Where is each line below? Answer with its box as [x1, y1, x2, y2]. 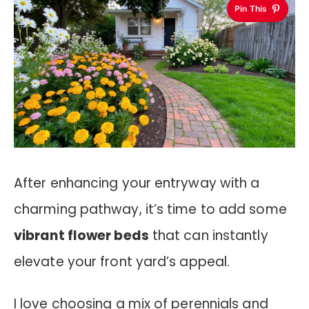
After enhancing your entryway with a [14, 174, 260, 193]
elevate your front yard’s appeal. [14, 252, 230, 272]
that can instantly [148, 226, 268, 246]
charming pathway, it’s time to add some [14, 200, 287, 219]
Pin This [235, 3, 267, 14]
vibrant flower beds [14, 226, 149, 246]
